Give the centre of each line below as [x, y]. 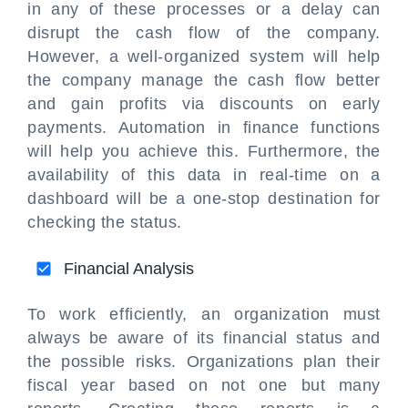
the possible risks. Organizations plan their [204, 362]
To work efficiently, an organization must [204, 314]
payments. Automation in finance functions [204, 127]
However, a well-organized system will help [204, 56]
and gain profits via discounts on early [204, 104]
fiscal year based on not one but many [204, 385]
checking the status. [105, 222]
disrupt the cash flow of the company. [204, 33]
